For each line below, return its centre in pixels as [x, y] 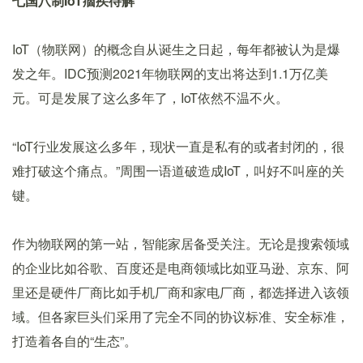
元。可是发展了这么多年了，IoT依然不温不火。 [150, 98]
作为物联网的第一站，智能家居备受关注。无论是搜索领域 [181, 243]
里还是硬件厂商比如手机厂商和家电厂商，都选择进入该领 [181, 292]
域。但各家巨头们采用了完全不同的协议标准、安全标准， [181, 316]
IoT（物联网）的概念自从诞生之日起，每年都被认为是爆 [176, 49]
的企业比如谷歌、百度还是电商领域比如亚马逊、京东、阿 [181, 268]
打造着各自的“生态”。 [75, 341]
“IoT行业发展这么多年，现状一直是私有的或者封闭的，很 [178, 146]
